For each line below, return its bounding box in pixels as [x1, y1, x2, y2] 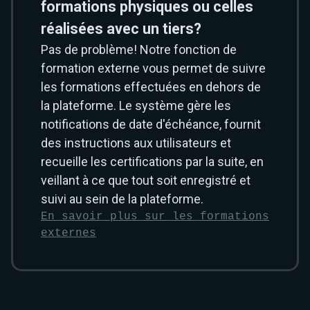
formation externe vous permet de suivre [41, 61, 266, 75]
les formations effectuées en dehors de [41, 80, 261, 94]
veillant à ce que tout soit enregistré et [41, 173, 250, 188]
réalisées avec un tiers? [41, 20, 201, 37]
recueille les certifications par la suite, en [41, 154, 264, 169]
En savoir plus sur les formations [41, 210, 269, 223]
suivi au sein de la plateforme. [41, 192, 203, 206]
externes [41, 227, 96, 239]
